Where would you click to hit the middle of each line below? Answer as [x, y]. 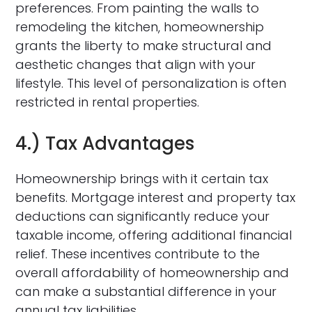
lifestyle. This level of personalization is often [151, 83]
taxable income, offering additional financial [154, 235]
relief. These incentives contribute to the [138, 253]
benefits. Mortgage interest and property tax [156, 197]
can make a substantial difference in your [146, 291]
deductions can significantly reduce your [143, 216]
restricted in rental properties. [108, 102]
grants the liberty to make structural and [144, 45]
